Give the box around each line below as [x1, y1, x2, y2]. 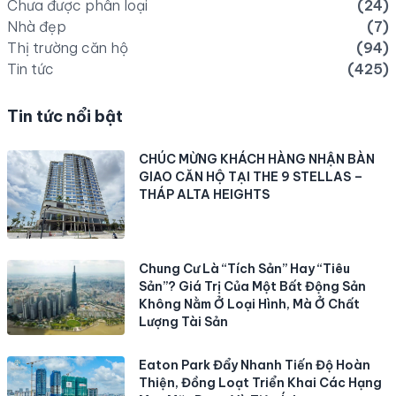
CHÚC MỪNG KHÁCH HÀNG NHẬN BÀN [139, 150, 376, 167]
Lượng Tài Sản [139, 313, 229, 330]
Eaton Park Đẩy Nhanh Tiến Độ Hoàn [139, 356, 371, 373]
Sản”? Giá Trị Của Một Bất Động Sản [139, 278, 367, 294]
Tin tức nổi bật [7, 105, 123, 126]
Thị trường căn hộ [7, 38, 128, 57]
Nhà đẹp [7, 17, 66, 35]
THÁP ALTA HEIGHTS [139, 186, 270, 202]
